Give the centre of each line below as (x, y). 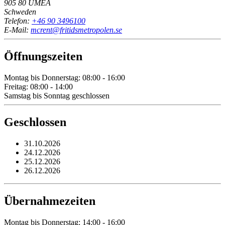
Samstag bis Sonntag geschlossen (57, 96)
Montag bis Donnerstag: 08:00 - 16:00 (65, 78)
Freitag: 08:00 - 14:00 (38, 87)
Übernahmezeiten (50, 201)
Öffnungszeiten (43, 57)
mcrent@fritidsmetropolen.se (76, 30)
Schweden (20, 12)
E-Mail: (17, 30)
